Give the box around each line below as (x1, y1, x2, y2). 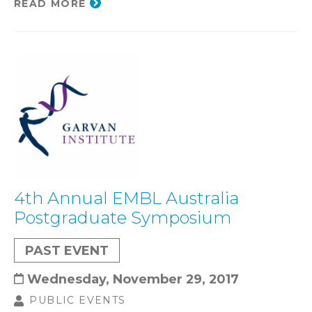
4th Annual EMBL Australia (14, 187, 239, 208)
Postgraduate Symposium (14, 207, 231, 228)
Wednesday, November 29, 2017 (27, 271, 239, 286)
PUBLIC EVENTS (29, 293, 126, 306)
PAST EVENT (25, 242, 109, 258)
